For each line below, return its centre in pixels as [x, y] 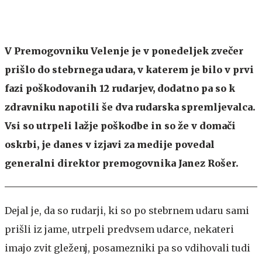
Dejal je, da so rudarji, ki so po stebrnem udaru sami [127, 211]
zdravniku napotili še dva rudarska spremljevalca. [130, 107]
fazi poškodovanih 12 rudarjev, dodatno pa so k [120, 88]
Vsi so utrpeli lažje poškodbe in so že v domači [120, 126]
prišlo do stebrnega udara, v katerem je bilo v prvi [129, 70]
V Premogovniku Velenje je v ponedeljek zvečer [124, 51]
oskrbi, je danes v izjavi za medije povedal [110, 144]
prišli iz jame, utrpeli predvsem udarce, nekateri [119, 229]
